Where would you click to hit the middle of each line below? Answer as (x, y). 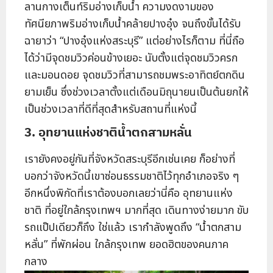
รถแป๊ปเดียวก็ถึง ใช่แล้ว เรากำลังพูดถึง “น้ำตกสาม (133, 228)
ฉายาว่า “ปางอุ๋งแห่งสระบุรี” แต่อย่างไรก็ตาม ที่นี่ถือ (134, 41)
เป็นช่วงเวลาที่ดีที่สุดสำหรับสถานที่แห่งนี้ (111, 110)
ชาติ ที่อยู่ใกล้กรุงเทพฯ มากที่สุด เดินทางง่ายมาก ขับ (136, 211)
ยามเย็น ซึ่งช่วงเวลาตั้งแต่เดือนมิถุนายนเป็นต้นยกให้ (136, 93)
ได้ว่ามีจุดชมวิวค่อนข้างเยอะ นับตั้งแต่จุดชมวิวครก (131, 58)
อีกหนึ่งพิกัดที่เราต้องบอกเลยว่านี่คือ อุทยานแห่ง (129, 194)
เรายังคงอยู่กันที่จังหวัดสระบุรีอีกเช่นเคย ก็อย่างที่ (130, 160)
